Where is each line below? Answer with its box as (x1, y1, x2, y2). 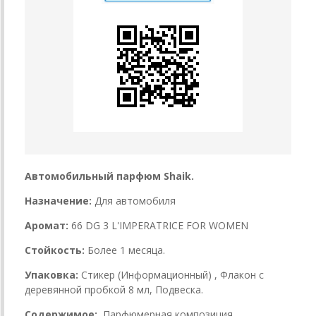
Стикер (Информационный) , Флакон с (81, 267, 264, 281)
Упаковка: (25, 267, 78, 281)
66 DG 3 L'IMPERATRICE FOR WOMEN (68, 218, 248, 232)
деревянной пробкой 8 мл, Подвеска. (25, 282, 203, 296)
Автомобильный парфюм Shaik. (25, 169, 194, 183)
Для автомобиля (95, 193, 176, 207)
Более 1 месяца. (87, 243, 165, 257)
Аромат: (25, 218, 68, 232)
